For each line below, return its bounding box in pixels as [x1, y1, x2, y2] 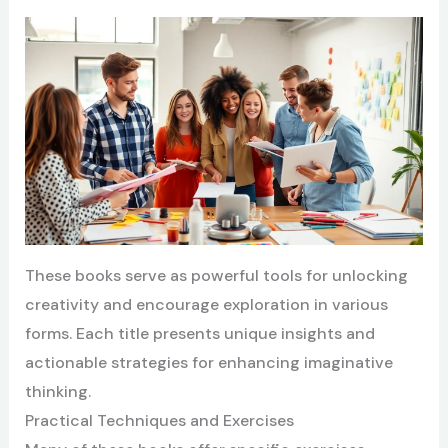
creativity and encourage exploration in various [24, 293, 388, 315]
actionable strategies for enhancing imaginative [24, 351, 393, 373]
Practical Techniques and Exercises [24, 409, 294, 431]
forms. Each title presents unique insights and [24, 322, 375, 344]
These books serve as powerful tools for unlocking [24, 264, 408, 286]
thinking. [24, 380, 91, 402]
